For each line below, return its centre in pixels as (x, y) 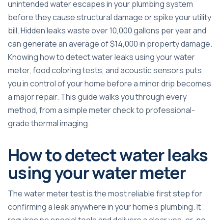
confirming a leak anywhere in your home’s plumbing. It (104, 207)
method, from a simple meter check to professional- (101, 110)
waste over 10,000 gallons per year (129, 31)
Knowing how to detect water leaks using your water (101, 57)
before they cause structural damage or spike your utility (110, 17)
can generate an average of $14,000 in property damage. (110, 44)
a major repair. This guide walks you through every (97, 97)
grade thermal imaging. (49, 124)
